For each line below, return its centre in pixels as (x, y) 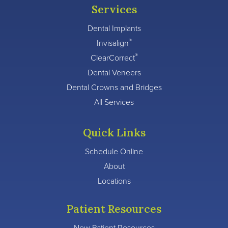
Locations (114, 180)
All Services (114, 102)
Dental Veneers (114, 72)
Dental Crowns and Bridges (114, 87)
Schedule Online (114, 151)
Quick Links (114, 132)
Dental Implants (114, 28)
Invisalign (112, 42)
